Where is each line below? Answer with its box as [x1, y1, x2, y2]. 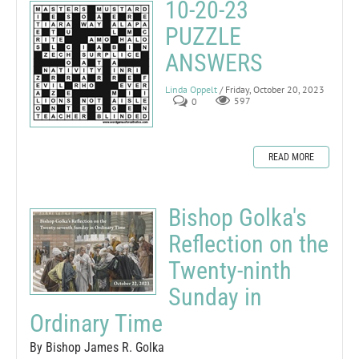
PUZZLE [165, 22, 241, 50]
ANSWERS [165, 48, 263, 77]
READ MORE [268, 151, 314, 163]
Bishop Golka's [168, 203, 307, 232]
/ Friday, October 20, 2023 [220, 83, 325, 95]
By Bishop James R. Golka [30, 339, 164, 355]
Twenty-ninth [168, 256, 291, 284]
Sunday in [168, 282, 262, 311]
